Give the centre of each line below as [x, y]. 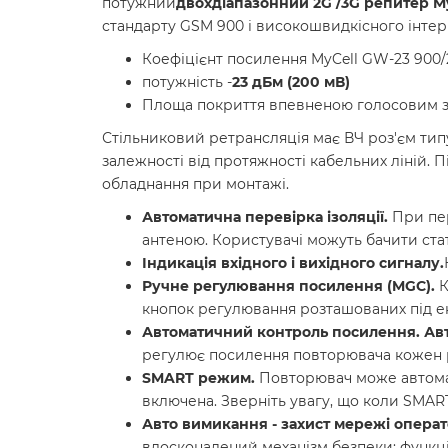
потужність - [187, 82]
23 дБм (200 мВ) [291, 82]
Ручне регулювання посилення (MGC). [288, 286]
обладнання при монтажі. [195, 184]
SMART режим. [198, 378]
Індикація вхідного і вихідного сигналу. [293, 263]
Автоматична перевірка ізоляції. [265, 217]
